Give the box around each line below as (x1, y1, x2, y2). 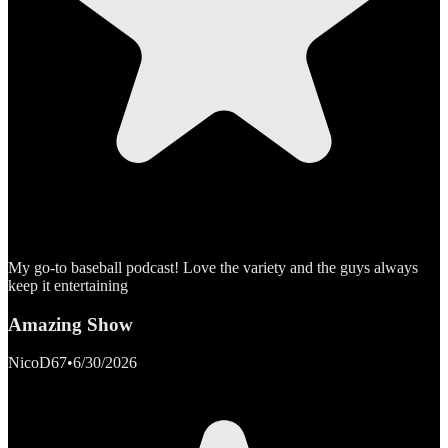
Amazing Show (8, 313, 133, 335)
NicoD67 (8, 354, 67, 372)
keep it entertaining (8, 276, 128, 294)
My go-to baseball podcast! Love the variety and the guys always (8, 258, 418, 276)
